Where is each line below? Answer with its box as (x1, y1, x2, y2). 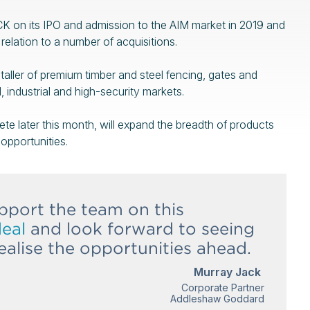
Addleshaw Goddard (170, 293, 264, 304)
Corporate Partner (181, 282, 264, 293)
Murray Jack (193, 265, 261, 279)
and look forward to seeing (26, 219, 255, 239)
